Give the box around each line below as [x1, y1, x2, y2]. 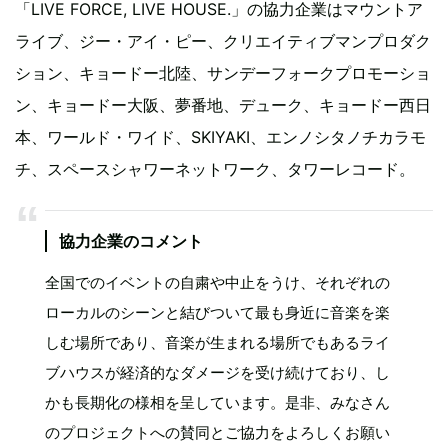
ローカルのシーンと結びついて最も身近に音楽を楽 [45, 303, 390, 322]
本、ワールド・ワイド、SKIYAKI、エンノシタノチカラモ [15, 127, 426, 147]
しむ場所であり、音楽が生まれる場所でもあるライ [45, 333, 390, 352]
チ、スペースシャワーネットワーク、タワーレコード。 [15, 159, 415, 179]
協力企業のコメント [59, 231, 203, 251]
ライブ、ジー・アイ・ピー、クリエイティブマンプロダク [15, 31, 431, 51]
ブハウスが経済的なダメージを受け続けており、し [45, 363, 390, 382]
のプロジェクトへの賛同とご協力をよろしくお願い [45, 423, 390, 442]
